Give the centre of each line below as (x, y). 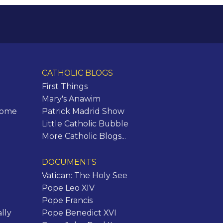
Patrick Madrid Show (83, 111)
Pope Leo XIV (68, 188)
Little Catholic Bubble (85, 124)
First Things (64, 87)
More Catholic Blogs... (84, 136)
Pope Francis (67, 200)
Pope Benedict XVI (79, 213)
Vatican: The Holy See (84, 175)
